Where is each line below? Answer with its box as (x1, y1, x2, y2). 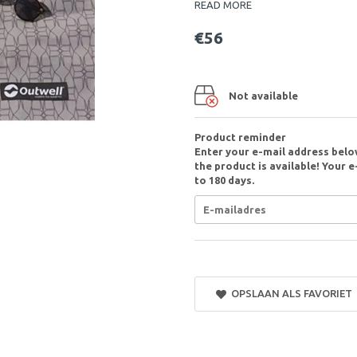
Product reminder (194, 131, 286, 143)
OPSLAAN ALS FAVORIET (226, 288, 352, 299)
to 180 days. (194, 175, 254, 186)
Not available (229, 89, 298, 101)
